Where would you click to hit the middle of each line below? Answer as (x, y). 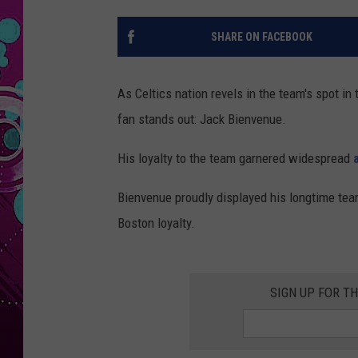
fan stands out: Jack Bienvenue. (202, 119)
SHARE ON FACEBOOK (261, 37)
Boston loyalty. (156, 223)
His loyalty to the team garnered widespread (235, 159)
